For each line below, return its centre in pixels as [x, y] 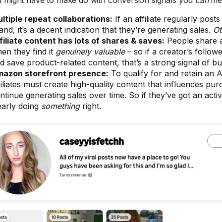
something [61, 106]
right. [91, 106]
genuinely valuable [90, 52]
